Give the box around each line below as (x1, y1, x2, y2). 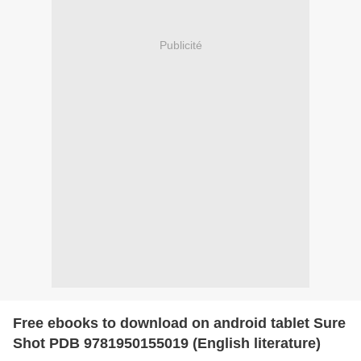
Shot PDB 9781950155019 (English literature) (13, 334, 321, 351)
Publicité (159, 39, 202, 52)
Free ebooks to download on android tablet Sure (13, 314, 346, 331)
